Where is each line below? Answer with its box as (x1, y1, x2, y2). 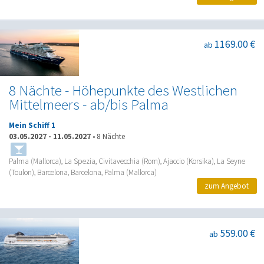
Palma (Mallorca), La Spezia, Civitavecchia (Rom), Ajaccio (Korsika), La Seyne (9, 156, 245, 167)
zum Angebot (204, 180, 249, 191)
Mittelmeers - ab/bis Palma (9, 95, 169, 114)
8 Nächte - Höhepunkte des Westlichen (9, 81, 237, 100)
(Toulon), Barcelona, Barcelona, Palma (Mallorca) (9, 167, 157, 178)
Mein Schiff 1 (9, 120, 55, 131)
